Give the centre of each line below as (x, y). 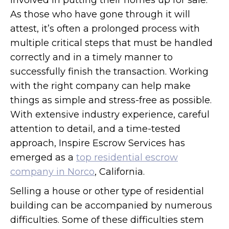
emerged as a (43, 157)
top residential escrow (127, 157)
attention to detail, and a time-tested (95, 129)
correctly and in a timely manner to (91, 57)
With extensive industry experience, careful (110, 114)
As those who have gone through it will (100, 14)
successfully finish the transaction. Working (109, 72)
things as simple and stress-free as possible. (111, 100)
